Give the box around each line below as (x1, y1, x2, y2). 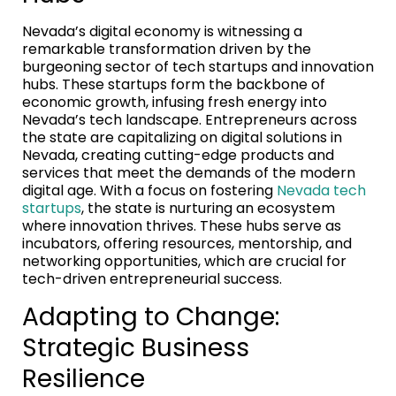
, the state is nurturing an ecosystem (81, 197, 335, 218)
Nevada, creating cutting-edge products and (22, 144, 334, 165)
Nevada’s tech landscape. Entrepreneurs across (22, 109, 357, 130)
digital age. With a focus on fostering (22, 179, 277, 201)
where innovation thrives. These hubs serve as (22, 215, 341, 236)
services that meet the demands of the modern (22, 162, 355, 183)
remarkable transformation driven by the (22, 38, 311, 59)
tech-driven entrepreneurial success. (22, 268, 282, 289)
